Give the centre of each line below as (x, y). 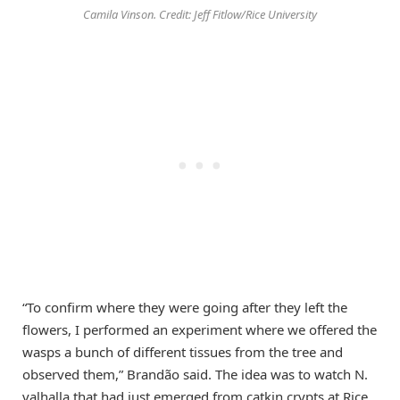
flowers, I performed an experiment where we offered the (200, 329)
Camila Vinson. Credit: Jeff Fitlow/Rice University (200, 14)
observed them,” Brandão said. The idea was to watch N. (195, 374)
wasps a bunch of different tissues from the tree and (183, 351)
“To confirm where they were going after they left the (185, 307)
